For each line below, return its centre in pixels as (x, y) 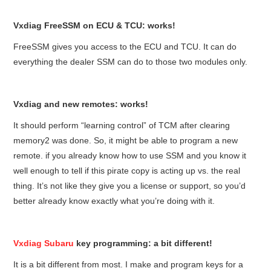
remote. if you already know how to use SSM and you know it (130, 155)
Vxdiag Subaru (44, 243)
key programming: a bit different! (143, 243)
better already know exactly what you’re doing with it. (116, 201)
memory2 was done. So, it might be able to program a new (126, 140)
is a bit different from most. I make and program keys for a (132, 264)
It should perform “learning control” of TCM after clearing (122, 125)
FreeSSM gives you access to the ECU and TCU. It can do (125, 46)
